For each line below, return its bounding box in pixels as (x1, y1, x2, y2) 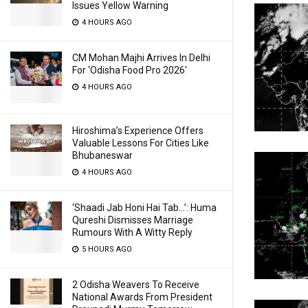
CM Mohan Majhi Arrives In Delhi (72, 52, 210, 63)
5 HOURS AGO (80, 245, 132, 254)
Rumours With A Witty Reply (72, 227, 192, 238)
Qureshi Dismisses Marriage (72, 214, 193, 225)
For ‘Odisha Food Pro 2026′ (72, 65, 187, 76)
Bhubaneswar (72, 150, 133, 161)
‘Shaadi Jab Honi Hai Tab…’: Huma (72, 202, 217, 213)
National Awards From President (72, 291, 212, 302)
